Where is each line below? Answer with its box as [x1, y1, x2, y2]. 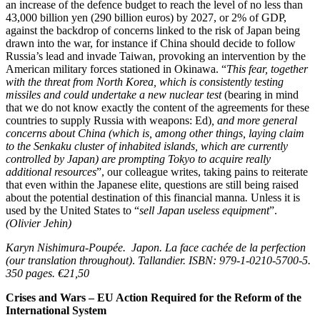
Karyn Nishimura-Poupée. [6, 241, 126, 254]
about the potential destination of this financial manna [6, 191, 245, 204]
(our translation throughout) [6, 254, 132, 266]
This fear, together [226, 63, 308, 75]
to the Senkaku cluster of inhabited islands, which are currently [6, 140, 288, 152]
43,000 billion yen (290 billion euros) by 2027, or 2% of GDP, [6, 11, 286, 24]
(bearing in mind [224, 89, 299, 101]
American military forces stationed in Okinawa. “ [6, 63, 226, 75]
